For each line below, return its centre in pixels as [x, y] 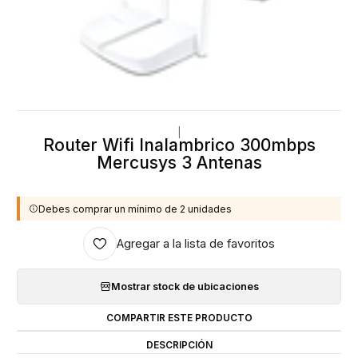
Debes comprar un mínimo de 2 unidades [135, 209]
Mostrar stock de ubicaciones [185, 286]
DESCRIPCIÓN [179, 344]
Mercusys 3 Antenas [179, 162]
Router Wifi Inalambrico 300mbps [179, 145]
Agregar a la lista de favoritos [196, 243]
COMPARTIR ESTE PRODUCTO [179, 317]
